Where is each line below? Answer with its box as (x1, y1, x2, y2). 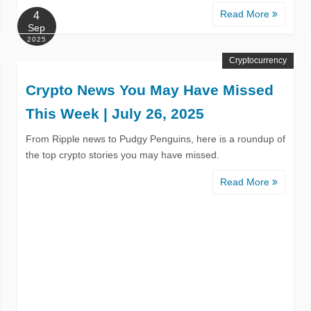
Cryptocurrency (229, 55, 287, 65)
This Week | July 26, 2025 (25, 105, 204, 121)
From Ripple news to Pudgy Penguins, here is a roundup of (25, 133, 285, 144)
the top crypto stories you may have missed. (25, 149, 219, 160)
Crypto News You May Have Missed (25, 81, 274, 98)
